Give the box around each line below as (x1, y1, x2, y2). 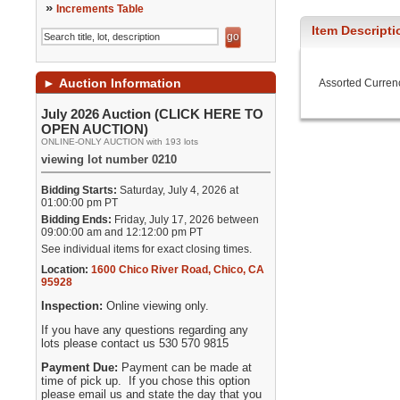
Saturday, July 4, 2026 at (117, 184, 239, 196)
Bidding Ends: (41, 213, 112, 226)
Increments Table (56, 3, 145, 15)
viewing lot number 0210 (41, 153, 178, 166)
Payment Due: (41, 361, 122, 374)
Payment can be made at (121, 361, 253, 374)
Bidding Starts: (41, 184, 118, 196)
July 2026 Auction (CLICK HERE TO (41, 106, 264, 121)
